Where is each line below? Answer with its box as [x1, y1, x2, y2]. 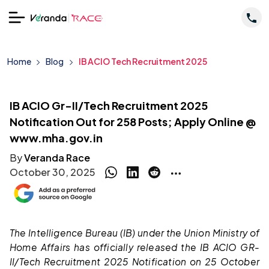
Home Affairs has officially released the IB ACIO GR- [10, 241, 259, 253]
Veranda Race [24, 151, 90, 164]
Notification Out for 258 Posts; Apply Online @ [10, 115, 256, 128]
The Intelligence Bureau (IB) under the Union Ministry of [10, 227, 259, 239]
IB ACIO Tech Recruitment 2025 [78, 56, 207, 67]
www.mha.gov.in [10, 131, 103, 145]
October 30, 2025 [10, 166, 95, 178]
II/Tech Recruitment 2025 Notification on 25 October [10, 256, 259, 268]
